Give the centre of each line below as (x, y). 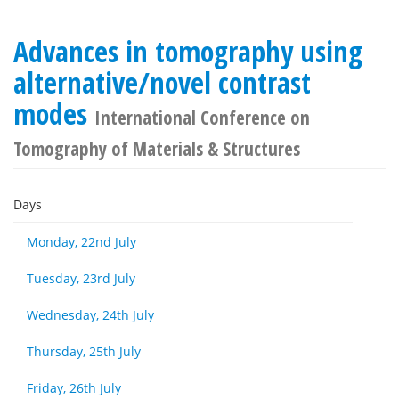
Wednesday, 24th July (90, 315)
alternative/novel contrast (162, 82)
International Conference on (202, 118)
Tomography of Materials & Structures (157, 149)
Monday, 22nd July (81, 242)
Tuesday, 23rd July (81, 278)
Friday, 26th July (74, 388)
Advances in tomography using (188, 51)
